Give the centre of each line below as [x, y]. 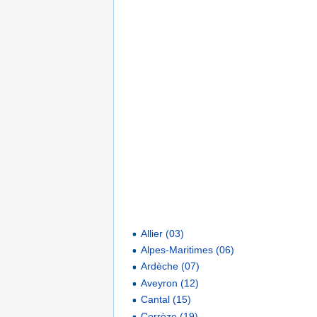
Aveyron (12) [170, 283]
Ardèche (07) [171, 266]
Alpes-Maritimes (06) [188, 250]
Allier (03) [163, 233]
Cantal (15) [166, 300]
